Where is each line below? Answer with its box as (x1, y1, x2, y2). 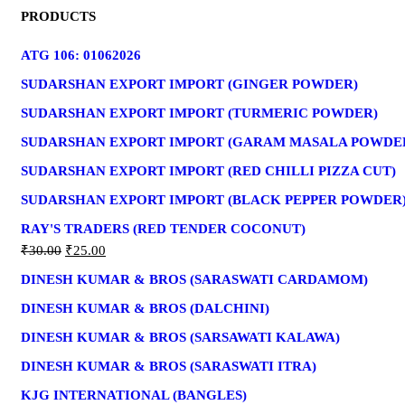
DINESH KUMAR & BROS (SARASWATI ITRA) (21, 358, 316, 373)
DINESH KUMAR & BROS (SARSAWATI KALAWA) (21, 329, 340, 344)
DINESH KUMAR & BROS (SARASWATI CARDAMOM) (21, 271, 368, 287)
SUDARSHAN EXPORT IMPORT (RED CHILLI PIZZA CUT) (21, 163, 396, 178)
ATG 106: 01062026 (21, 47, 141, 62)
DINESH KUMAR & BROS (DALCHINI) (21, 300, 269, 316)
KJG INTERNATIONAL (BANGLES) (21, 387, 247, 402)
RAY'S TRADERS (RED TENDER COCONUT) (21, 221, 306, 236)
